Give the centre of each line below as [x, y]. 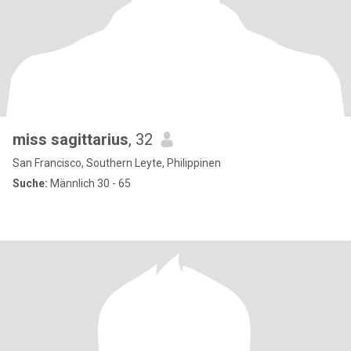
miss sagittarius [71, 139]
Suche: [30, 183]
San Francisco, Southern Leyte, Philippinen [117, 163]
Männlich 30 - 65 [89, 183]
